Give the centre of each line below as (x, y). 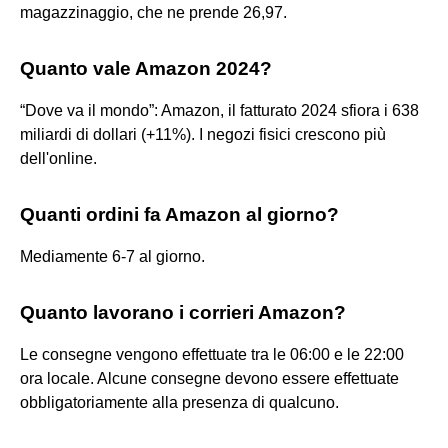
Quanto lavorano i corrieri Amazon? (183, 312)
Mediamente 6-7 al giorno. (112, 256)
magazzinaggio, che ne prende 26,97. (153, 12)
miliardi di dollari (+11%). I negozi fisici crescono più (203, 134)
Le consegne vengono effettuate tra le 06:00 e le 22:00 (212, 354)
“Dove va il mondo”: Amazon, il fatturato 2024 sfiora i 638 (219, 110)
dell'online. (58, 158)
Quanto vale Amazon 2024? (146, 68)
